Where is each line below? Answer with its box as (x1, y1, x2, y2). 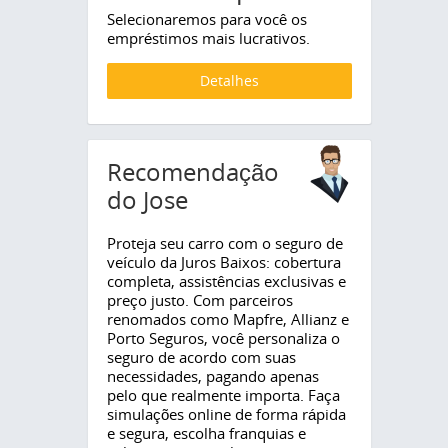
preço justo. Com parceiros (107, 290, 293, 311)
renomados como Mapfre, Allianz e (107, 309, 349, 330)
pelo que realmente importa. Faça (107, 385, 340, 406)
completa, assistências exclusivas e (107, 271, 346, 292)
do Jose (107, 184, 188, 217)
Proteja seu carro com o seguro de (107, 233, 343, 254)
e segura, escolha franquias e (107, 423, 306, 444)
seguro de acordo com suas (107, 347, 296, 368)
